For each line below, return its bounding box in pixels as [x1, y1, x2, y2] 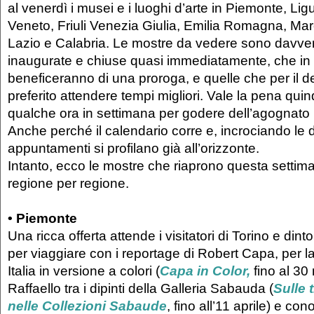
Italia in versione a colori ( [8, 263, 160, 279]
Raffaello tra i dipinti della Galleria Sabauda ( [8, 280, 273, 296]
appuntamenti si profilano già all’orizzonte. [8, 140, 263, 156]
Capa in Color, [160, 263, 250, 279]
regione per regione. [8, 175, 136, 191]
